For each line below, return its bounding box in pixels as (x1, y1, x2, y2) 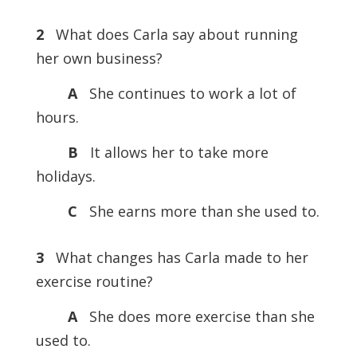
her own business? (35, 49, 163, 68)
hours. (35, 108, 79, 127)
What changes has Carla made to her (47, 248, 308, 267)
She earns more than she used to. (80, 202, 320, 221)
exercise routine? (35, 272, 153, 291)
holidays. (35, 167, 96, 186)
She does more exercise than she (80, 307, 315, 326)
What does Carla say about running (47, 25, 298, 44)
